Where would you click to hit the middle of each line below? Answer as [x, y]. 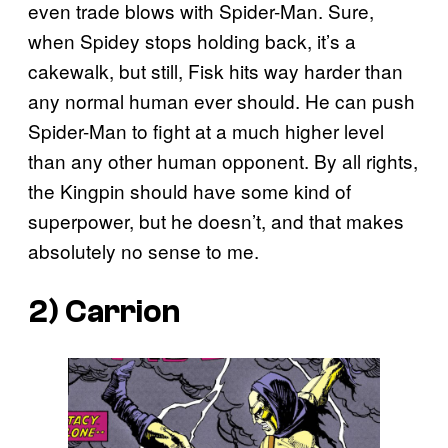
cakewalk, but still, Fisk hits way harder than [215, 71]
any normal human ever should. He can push [221, 101]
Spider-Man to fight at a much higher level [206, 131]
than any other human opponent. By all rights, [223, 161]
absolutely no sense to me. [143, 251]
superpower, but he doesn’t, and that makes [216, 221]
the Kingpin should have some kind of [189, 191]
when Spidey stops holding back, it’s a [192, 41]
